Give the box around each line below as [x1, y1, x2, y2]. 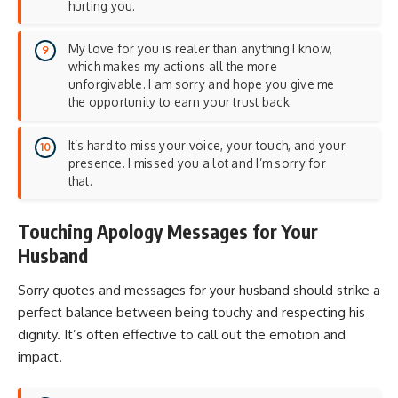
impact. [18, 348, 62, 366]
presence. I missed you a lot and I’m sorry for [68, 155, 326, 171]
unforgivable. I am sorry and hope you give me [68, 76, 335, 92]
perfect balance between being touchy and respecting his [18, 304, 365, 322]
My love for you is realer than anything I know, [68, 41, 333, 57]
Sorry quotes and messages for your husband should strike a [18, 282, 380, 299]
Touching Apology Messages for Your [18, 219, 318, 243]
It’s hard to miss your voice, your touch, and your [68, 137, 346, 153]
